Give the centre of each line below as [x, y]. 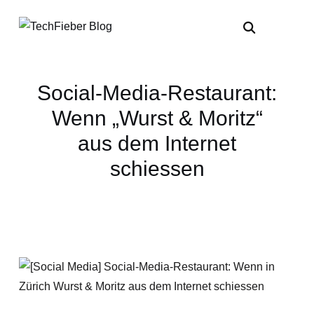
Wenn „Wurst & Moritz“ [157, 118]
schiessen [157, 169]
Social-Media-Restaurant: [157, 93]
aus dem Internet [157, 143]
